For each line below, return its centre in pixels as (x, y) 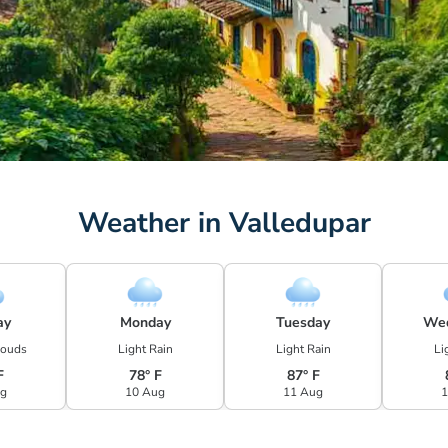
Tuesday (303, 322)
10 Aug (145, 392)
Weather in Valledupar (224, 223)
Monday (145, 322)
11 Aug (303, 392)
